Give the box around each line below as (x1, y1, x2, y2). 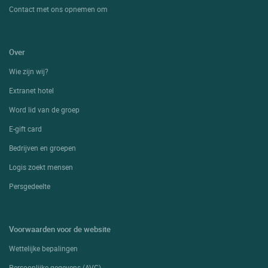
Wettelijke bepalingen (9, 243, 78, 254)
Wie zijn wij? (9, 66, 48, 77)
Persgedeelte (9, 181, 50, 191)
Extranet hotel (9, 86, 54, 96)
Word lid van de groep (9, 105, 80, 115)
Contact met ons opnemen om (9, 4, 108, 14)
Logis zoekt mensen (9, 162, 73, 172)
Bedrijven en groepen (9, 143, 76, 153)
